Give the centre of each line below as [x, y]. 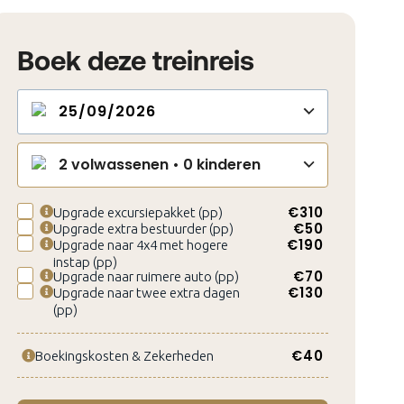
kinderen [226, 165]
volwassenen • [125, 165]
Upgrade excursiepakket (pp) [138, 212]
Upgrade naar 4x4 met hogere [140, 245]
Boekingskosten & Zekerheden [124, 356]
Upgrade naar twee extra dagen [146, 293]
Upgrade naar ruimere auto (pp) [146, 276]
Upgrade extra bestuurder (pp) [143, 229]
